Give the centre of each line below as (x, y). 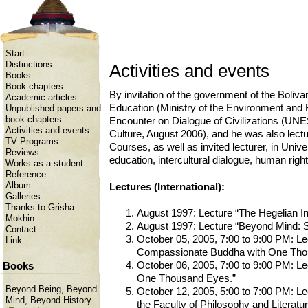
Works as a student (44, 164)
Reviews (22, 153)
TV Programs (32, 142)
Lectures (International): (167, 187)
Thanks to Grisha (40, 208)
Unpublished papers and (53, 109)
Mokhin (20, 219)
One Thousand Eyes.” (186, 279)
